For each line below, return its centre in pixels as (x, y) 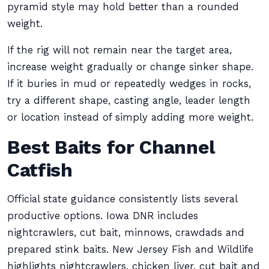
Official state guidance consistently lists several (122, 199)
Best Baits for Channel (112, 147)
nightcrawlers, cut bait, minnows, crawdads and (126, 233)
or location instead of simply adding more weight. (130, 117)
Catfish (40, 170)
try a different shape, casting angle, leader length (129, 101)
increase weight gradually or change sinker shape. (130, 67)
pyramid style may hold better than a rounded (123, 7)
